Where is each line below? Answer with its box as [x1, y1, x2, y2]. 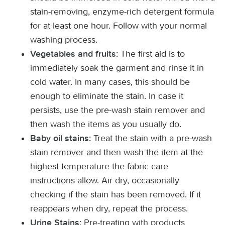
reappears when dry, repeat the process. [30, 203, 188, 214]
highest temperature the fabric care [30, 161, 168, 172]
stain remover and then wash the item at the [30, 147, 203, 158]
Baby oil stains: [30, 134, 93, 143]
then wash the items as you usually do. [30, 119, 181, 130]
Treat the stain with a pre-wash [93, 133, 212, 144]
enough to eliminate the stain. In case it [30, 90, 183, 101]
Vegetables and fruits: [30, 49, 118, 59]
